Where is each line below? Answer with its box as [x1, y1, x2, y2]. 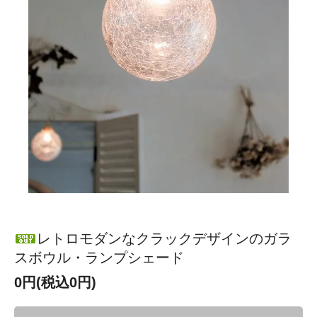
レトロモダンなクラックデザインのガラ [37, 230, 292, 246]
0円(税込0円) [14, 274, 96, 290]
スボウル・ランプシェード [14, 249, 184, 265]
